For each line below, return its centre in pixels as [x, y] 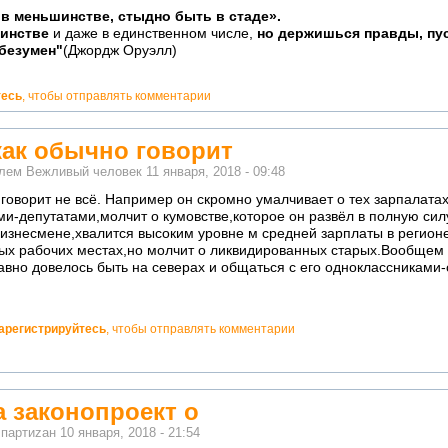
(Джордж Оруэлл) [120, 51]
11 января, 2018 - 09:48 [215, 171]
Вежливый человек [84, 171]
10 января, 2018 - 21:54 [130, 433]
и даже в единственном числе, [153, 34]
